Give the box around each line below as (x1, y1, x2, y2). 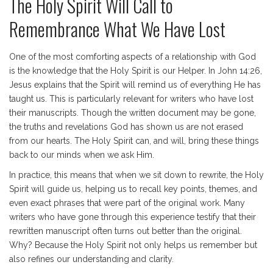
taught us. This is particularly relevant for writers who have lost (9, 94, 253, 104)
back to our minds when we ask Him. (9, 150, 154, 160)
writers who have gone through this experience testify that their (9, 212, 256, 222)
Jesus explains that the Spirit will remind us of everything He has (9, 80, 261, 90)
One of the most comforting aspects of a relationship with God (9, 52, 256, 62)
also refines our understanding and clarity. (9, 254, 174, 264)
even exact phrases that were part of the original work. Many (9, 198, 245, 208)
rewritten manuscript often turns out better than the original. (9, 226, 242, 236)
